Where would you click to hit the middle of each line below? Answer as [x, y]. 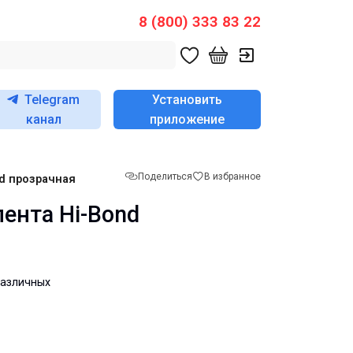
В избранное [232, 176]
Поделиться [165, 176]
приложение [187, 119]
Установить [187, 100]
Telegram [52, 100]
